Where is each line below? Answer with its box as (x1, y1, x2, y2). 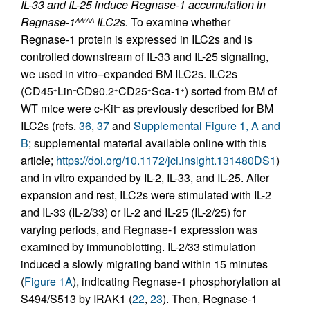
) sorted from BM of (185, 83, 277, 100)
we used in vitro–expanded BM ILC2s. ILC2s (21, 66, 237, 82)
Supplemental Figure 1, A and (134, 118, 280, 134)
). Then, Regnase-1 (163, 291, 257, 307)
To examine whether (128, 14, 230, 30)
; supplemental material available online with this (28, 135, 266, 152)
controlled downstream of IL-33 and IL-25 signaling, (21, 48, 268, 65)
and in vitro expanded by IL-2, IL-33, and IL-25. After (21, 170, 269, 186)
